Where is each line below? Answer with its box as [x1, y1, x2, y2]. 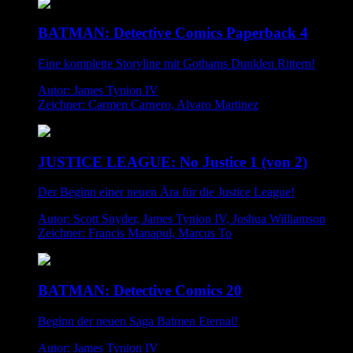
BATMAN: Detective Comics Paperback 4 [38, 24, 308, 42]
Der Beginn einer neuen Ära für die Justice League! [38, 185, 295, 199]
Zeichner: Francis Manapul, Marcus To [38, 226, 232, 240]
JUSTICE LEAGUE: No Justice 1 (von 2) [38, 153, 307, 170]
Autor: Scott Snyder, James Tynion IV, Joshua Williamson [38, 212, 325, 226]
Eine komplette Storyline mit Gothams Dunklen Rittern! [38, 56, 315, 70]
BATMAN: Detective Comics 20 [38, 282, 242, 299]
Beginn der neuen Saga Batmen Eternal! [38, 314, 238, 328]
